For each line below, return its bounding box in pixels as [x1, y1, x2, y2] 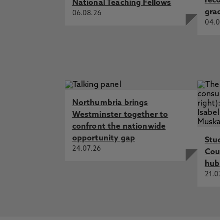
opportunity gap [72, 135, 135, 142]
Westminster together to [72, 111, 168, 119]
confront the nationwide [72, 123, 166, 131]
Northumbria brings [72, 99, 148, 107]
